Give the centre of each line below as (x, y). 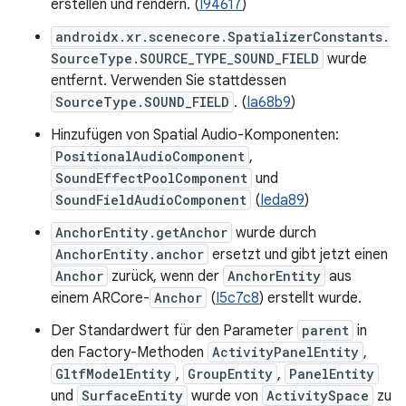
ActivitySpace (318, 396)
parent (325, 330)
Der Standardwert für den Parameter (174, 331)
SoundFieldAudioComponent (151, 200)
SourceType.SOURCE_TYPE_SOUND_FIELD (185, 58)
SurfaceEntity (132, 396)
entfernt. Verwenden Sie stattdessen (169, 81)
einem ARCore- (100, 298)
